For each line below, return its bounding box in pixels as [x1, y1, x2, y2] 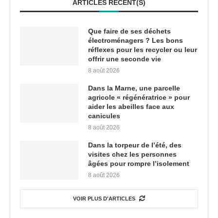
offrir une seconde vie [88, 55, 161, 63]
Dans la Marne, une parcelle [88, 84, 180, 92]
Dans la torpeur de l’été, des [88, 141, 182, 149]
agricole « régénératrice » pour [88, 93, 190, 102]
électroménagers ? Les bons [88, 36, 183, 45]
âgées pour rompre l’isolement [88, 160, 189, 168]
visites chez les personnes [88, 150, 177, 159]
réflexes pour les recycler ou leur [88, 46, 197, 54]
